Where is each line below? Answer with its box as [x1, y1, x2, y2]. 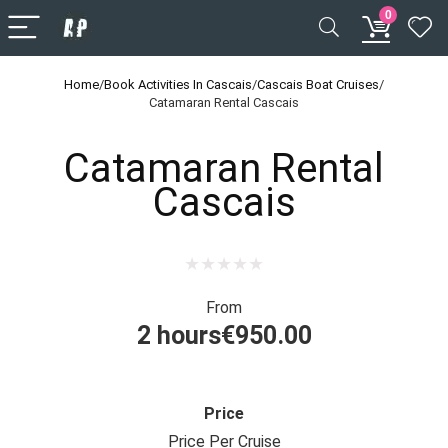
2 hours [136, 321, 221, 351]
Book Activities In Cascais [104, 77, 252, 92]
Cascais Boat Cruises [257, 77, 379, 92]
